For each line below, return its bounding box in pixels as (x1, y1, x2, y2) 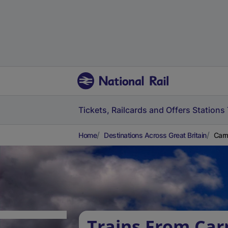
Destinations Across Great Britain (104, 131, 207, 139)
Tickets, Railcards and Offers (78, 105, 190, 115)
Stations (192, 105, 225, 115)
